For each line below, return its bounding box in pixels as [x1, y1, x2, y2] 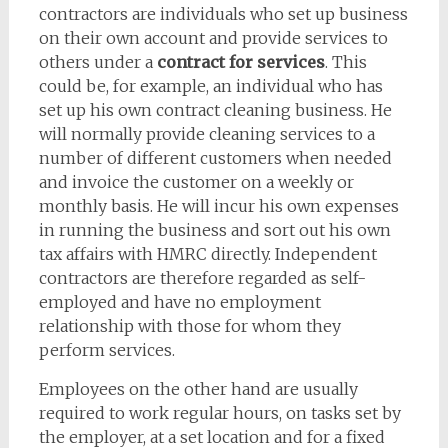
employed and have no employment [38, 292, 321, 312]
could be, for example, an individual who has [38, 76, 383, 96]
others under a [38, 52, 157, 72]
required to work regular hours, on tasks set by [38, 403, 401, 423]
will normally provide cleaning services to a [38, 124, 375, 144]
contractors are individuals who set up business [38, 4, 408, 24]
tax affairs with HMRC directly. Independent [38, 244, 377, 264]
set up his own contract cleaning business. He [38, 100, 392, 120]
